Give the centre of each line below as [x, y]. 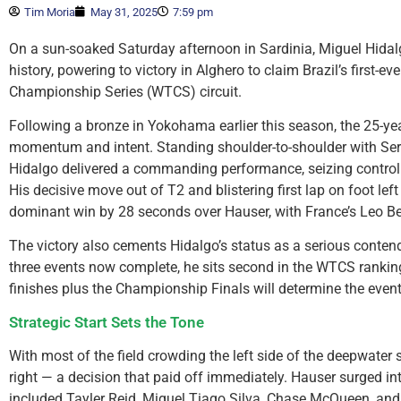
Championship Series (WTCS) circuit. [125, 91]
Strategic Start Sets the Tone [107, 322]
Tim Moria [50, 12]
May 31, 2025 [124, 12]
